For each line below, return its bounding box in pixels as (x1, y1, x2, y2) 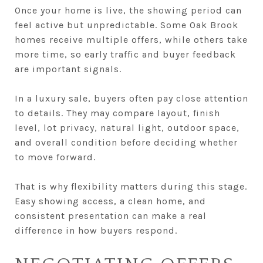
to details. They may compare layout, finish (15, 107, 220, 119)
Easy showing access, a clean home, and (15, 195, 206, 207)
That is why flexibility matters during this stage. (15, 180, 247, 192)
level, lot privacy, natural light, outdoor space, (15, 122, 240, 133)
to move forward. (15, 151, 96, 163)
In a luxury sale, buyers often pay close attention (15, 92, 248, 104)
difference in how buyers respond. (15, 224, 177, 236)
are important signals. (15, 63, 122, 75)
